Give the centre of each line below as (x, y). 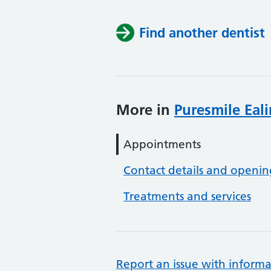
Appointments (162, 144)
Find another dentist (202, 33)
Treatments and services (187, 196)
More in (145, 110)
